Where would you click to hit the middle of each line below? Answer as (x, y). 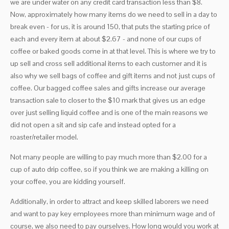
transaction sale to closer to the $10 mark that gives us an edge (108, 100)
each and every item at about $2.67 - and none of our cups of (106, 39)
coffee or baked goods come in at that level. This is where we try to (113, 51)
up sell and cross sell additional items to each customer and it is (109, 64)
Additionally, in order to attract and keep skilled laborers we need (109, 202)
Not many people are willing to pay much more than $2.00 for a (109, 157)
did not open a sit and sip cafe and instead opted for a (93, 125)
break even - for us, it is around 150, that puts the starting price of (110, 27)
